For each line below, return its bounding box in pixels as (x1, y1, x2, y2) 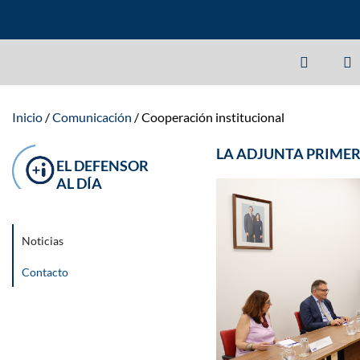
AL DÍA (56, 174, 102, 192)
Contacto (22, 265, 68, 279)
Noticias (22, 234, 63, 247)
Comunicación (52, 109, 132, 125)
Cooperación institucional (141, 109, 284, 125)
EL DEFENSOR (56, 157, 149, 174)
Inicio (12, 109, 43, 125)
